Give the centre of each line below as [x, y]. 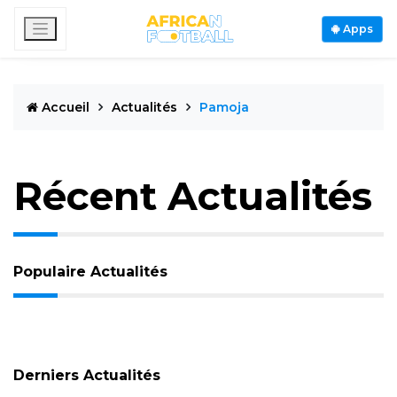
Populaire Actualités [90, 272]
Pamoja [224, 107]
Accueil [66, 107]
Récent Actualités [193, 196]
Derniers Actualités [87, 375]
